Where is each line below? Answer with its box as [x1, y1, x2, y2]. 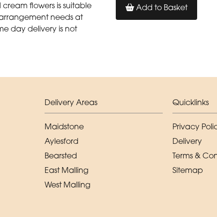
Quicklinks [172, 97, 209, 107]
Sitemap [172, 165, 203, 175]
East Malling [45, 165, 89, 175]
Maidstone [45, 121, 84, 131]
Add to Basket [134, 2, 187, 13]
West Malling [45, 179, 91, 189]
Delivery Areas [45, 97, 97, 107]
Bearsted [45, 150, 77, 160]
